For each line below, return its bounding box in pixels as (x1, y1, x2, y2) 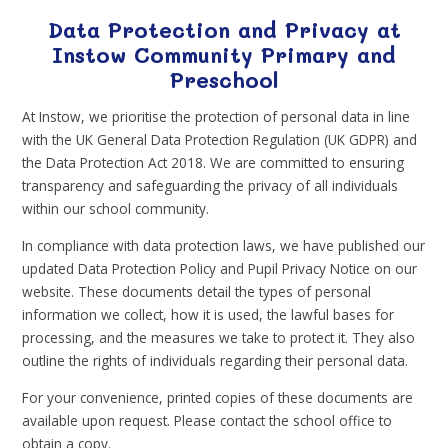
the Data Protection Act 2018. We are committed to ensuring (22, 153, 405, 173)
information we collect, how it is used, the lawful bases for (22, 304, 395, 324)
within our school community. (22, 199, 210, 219)
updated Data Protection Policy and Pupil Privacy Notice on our (22, 258, 418, 278)
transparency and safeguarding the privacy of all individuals (22, 176, 399, 196)
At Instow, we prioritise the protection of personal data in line (22, 107, 411, 127)
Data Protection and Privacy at (47, 15, 401, 43)
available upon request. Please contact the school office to (22, 410, 393, 430)
